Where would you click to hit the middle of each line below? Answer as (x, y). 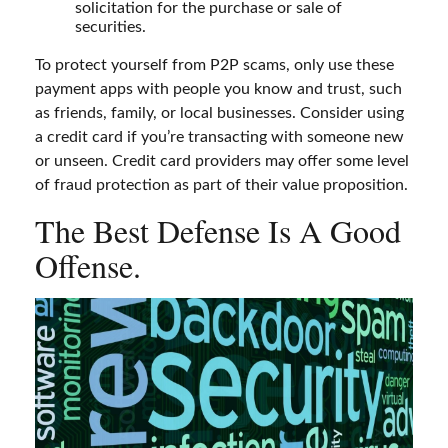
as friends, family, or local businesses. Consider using (219, 113)
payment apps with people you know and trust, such (218, 89)
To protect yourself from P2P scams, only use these (214, 65)
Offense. (88, 266)
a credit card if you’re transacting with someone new (219, 137)
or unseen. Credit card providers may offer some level (222, 161)
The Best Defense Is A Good (218, 231)
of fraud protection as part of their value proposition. (221, 185)
